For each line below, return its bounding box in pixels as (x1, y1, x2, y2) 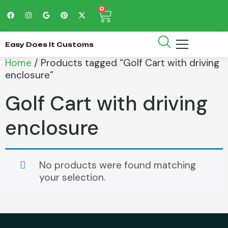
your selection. (39, 171, 106, 184)
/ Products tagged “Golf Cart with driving (32, 56, 219, 69)
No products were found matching (39, 159, 196, 172)
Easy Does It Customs (5, 40, 94, 48)
